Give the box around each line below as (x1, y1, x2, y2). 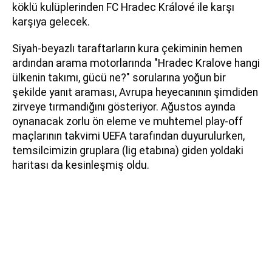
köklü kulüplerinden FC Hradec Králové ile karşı (12, 1, 234, 14)
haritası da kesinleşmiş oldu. (12, 159, 149, 172)
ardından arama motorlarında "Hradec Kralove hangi (12, 57, 260, 70)
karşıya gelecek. (12, 16, 90, 29)
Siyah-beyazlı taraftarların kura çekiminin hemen (12, 42, 242, 55)
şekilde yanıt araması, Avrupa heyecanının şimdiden (12, 86, 258, 99)
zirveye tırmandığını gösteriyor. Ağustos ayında (12, 101, 236, 114)
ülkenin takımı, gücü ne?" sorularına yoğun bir (12, 72, 226, 84)
